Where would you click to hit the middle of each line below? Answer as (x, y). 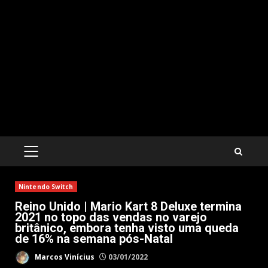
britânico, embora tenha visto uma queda (127, 228)
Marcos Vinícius (64, 257)
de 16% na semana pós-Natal (94, 239)
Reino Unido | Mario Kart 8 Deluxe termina (128, 207)
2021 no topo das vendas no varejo (111, 217)
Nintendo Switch (46, 187)
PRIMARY (50, 158)
